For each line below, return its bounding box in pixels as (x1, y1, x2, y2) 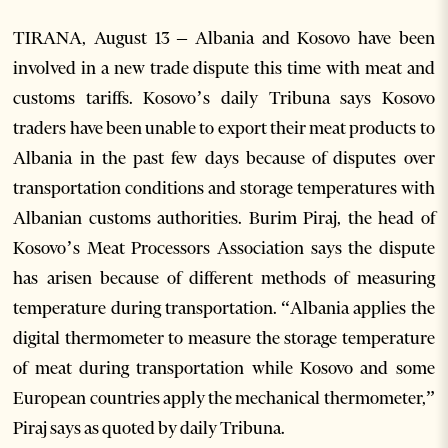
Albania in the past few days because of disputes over (13, 147, 435, 170)
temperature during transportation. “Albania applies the (13, 297, 435, 320)
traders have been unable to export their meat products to (13, 117, 435, 140)
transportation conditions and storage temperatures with (13, 177, 435, 200)
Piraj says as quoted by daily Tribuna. (13, 417, 286, 440)
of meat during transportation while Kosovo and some (13, 357, 435, 380)
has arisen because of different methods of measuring (13, 267, 435, 290)
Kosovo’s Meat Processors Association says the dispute (13, 237, 435, 260)
